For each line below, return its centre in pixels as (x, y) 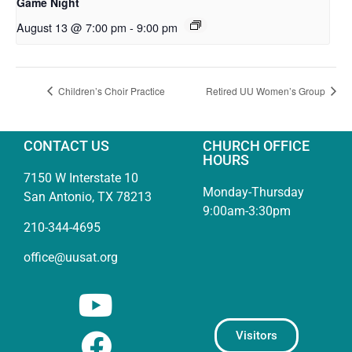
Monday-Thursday (254, 192)
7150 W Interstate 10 (81, 178)
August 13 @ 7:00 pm (71, 27)
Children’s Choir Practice (110, 90)
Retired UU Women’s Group (267, 90)
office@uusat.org (71, 258)
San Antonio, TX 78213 (88, 197)
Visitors (256, 335)
